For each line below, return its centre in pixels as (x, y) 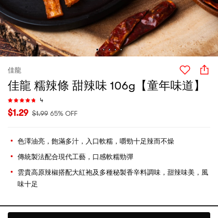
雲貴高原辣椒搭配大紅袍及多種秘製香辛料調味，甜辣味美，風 (113, 172)
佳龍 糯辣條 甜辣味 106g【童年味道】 (107, 86)
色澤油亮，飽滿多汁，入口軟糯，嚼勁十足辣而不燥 (96, 141)
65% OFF (64, 113)
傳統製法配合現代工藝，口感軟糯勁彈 (75, 157)
